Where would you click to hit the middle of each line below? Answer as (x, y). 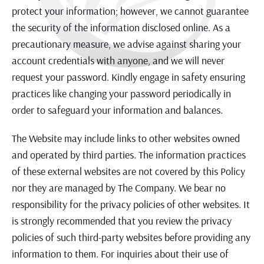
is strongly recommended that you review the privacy (122, 221)
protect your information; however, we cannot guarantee (130, 11)
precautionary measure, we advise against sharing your (126, 44)
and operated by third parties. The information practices (129, 155)
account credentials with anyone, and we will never (118, 60)
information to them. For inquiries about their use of (120, 254)
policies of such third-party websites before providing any (131, 237)
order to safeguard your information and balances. (117, 110)
